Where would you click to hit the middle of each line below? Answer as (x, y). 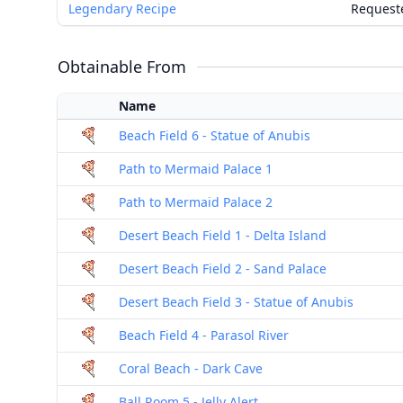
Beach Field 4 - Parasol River (204, 335)
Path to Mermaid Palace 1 (196, 169)
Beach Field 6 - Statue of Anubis (215, 135)
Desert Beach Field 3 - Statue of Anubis (236, 302)
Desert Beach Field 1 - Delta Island (223, 235)
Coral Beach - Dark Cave (191, 368)
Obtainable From (122, 67)
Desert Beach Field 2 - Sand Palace (223, 269)
